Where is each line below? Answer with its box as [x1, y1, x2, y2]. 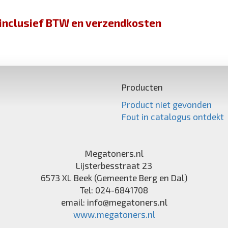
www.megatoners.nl [73, 209, 155, 219]
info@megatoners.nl [87, 196, 167, 207]
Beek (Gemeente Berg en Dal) [74, 172, 187, 183]
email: [61, 196, 87, 207]
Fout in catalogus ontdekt [122, 111, 224, 122]
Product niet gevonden [122, 99, 212, 109]
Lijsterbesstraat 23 [76, 160, 152, 170]
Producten [122, 81, 163, 92]
